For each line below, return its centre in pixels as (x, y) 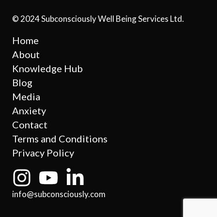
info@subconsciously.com (59, 194)
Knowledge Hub (47, 68)
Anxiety (29, 110)
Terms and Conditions (60, 138)
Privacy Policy (43, 152)
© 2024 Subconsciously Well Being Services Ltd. (98, 18)
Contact (30, 124)
